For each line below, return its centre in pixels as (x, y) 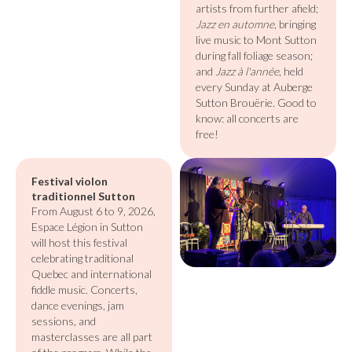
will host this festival (79, 242)
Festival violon (70, 181)
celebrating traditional (82, 258)
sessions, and (64, 321)
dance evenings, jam (78, 305)
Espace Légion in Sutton (87, 227)
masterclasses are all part (92, 337)
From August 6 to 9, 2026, (93, 211)
